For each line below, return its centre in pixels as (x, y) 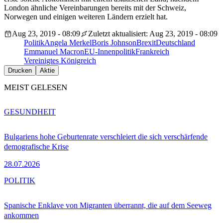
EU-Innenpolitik (110, 52)
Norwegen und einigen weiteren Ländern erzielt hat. (86, 17)
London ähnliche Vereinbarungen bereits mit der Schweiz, (95, 8)
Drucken (20, 71)
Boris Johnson (114, 43)
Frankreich (152, 52)
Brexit (146, 43)
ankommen (21, 215)
